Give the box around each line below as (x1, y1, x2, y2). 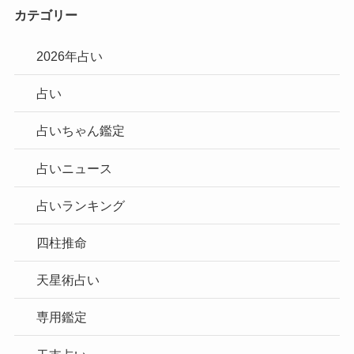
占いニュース (36, 160, 113, 175)
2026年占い (36, 49, 104, 63)
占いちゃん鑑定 (36, 123, 126, 138)
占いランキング (36, 198, 126, 213)
